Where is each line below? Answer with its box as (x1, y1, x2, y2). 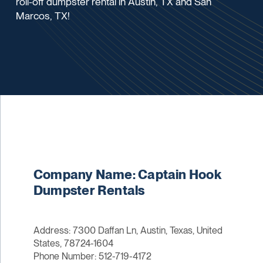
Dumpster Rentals (33, 183, 145, 198)
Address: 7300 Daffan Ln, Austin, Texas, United (33, 225, 222, 237)
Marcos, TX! (16, 9, 70, 22)
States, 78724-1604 (33, 238, 113, 249)
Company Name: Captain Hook (33, 167, 222, 183)
